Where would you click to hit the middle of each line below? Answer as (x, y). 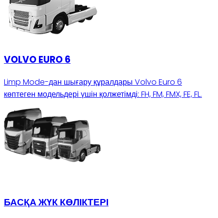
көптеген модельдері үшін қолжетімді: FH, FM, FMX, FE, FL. (103, 94)
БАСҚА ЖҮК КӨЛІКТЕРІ (56, 202)
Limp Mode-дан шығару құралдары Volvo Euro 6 (93, 82)
